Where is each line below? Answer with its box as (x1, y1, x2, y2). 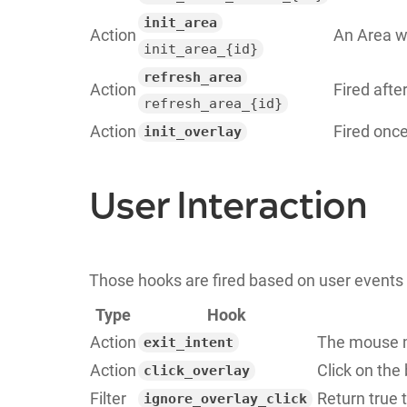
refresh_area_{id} (143, 94, 283, 112)
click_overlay (143, 362, 250, 379)
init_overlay (143, 123, 242, 140)
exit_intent (143, 333, 233, 351)
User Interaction (88, 180, 368, 233)
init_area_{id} (143, 40, 258, 57)
